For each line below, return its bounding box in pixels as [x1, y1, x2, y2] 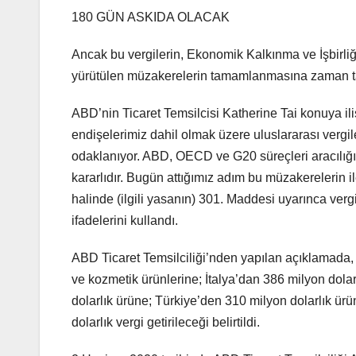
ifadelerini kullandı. [72, 214, 178, 228]
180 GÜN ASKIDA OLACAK [72, 10, 230, 25]
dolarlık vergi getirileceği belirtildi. [72, 315, 260, 330]
